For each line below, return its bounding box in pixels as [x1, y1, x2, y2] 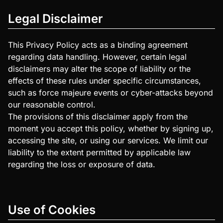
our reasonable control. [8, 100, 96, 110]
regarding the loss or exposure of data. [8, 159, 155, 170]
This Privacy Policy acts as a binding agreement [8, 40, 188, 50]
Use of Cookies [8, 203, 96, 218]
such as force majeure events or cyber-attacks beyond [8, 88, 213, 98]
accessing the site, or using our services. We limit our [8, 135, 208, 146]
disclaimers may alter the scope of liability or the [8, 64, 191, 74]
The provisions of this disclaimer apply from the [8, 111, 188, 122]
